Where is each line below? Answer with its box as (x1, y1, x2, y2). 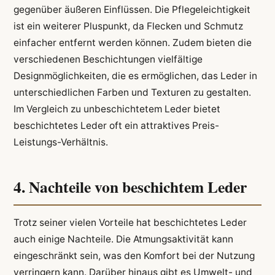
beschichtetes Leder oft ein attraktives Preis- (13, 120, 219, 132)
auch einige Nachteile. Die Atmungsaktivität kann (13, 233, 233, 246)
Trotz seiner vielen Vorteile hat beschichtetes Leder (13, 217, 247, 229)
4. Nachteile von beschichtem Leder (13, 174, 247, 198)
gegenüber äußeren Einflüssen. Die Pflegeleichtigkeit (13, 4, 250, 16)
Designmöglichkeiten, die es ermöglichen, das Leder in (13, 70, 257, 82)
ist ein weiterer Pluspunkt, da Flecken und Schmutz (13, 20, 243, 33)
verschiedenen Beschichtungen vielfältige (13, 53, 203, 66)
